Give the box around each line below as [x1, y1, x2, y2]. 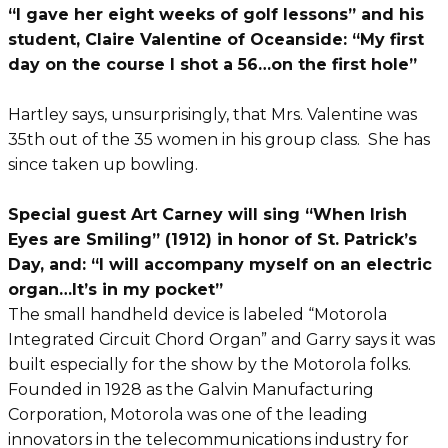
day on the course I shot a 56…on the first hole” [8, 55, 427, 74]
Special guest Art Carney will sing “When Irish [8, 205, 407, 224]
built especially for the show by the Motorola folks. [8, 355, 415, 374]
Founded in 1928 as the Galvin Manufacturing [8, 380, 374, 399]
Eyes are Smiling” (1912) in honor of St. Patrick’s [8, 230, 417, 249]
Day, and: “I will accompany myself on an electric [8, 255, 432, 274]
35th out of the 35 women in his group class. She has [8, 130, 430, 149]
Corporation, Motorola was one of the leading [8, 405, 368, 424]
